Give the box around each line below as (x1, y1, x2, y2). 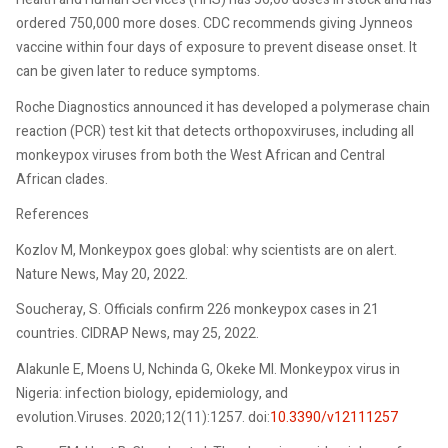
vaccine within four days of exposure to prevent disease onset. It (16, 37, 417, 58)
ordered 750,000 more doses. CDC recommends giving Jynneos (16, 13, 413, 34)
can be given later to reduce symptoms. (16, 61, 260, 82)
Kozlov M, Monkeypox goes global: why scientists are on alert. (16, 239, 397, 261)
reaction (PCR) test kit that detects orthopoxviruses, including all (16, 120, 414, 142)
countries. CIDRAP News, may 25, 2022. (16, 323, 259, 344)
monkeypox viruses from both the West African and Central (16, 144, 385, 166)
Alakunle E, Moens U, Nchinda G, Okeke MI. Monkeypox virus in (16, 358, 400, 380)
